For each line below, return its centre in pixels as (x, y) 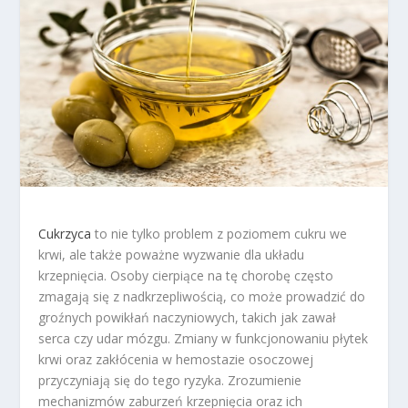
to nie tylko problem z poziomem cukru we (219, 234)
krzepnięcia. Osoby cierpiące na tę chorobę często (186, 276)
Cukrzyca (65, 234)
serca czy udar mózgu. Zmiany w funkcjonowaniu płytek (204, 339)
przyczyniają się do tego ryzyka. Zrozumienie (170, 381)
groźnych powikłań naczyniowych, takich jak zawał (188, 318)
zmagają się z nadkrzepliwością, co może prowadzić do (202, 297)
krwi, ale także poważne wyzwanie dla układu (172, 255)
